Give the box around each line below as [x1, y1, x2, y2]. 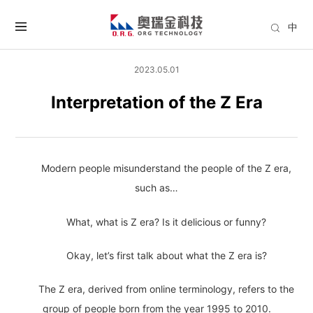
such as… [135, 182, 178, 194]
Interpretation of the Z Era [50, 92, 263, 113]
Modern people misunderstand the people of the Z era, [41, 162, 291, 175]
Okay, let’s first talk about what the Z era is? [66, 249, 267, 261]
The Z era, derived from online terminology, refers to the [38, 282, 294, 295]
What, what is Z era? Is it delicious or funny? [66, 215, 266, 228]
